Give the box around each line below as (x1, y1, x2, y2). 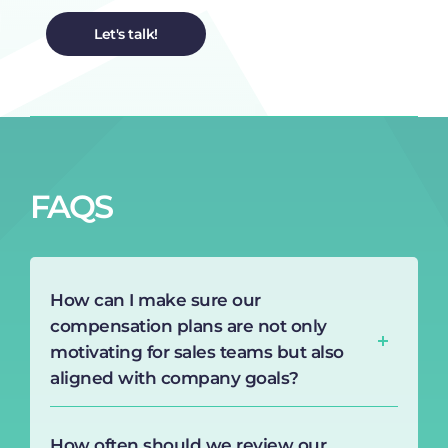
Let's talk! (94, 24, 158, 43)
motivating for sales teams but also (50, 341, 344, 362)
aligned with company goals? (50, 367, 299, 388)
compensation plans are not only (50, 315, 327, 336)
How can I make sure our (50, 289, 261, 310)
